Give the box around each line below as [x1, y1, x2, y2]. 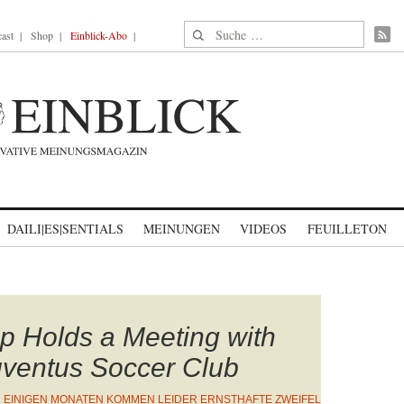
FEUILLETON [307, 220, 387, 237]
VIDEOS [240, 220, 287, 237]
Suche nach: [184, 22, 253, 41]
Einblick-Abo [70, 28, 127, 42]
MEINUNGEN [143, 220, 220, 237]
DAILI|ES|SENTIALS [7, 220, 124, 237]
